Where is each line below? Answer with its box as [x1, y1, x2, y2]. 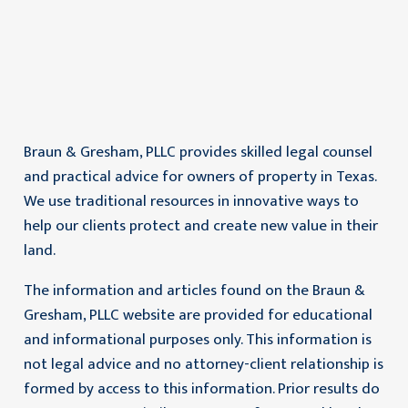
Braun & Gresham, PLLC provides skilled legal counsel [23, 138, 372, 165]
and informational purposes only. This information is [23, 326, 372, 352]
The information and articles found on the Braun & [23, 277, 365, 303]
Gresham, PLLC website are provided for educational [23, 301, 372, 328]
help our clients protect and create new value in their [23, 212, 378, 239]
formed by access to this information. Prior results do [23, 375, 380, 402]
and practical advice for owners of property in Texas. [23, 163, 376, 189]
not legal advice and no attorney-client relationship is [23, 351, 383, 377]
